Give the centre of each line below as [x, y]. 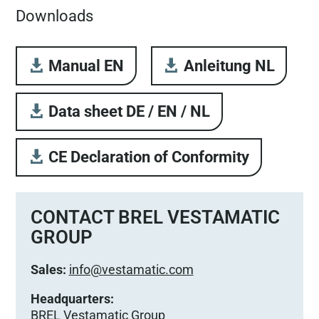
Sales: [48, 269]
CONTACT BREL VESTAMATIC [155, 217]
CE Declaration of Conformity [149, 157]
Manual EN [87, 66]
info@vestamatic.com [131, 269]
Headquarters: [72, 298]
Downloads [55, 16]
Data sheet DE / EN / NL [130, 112]
